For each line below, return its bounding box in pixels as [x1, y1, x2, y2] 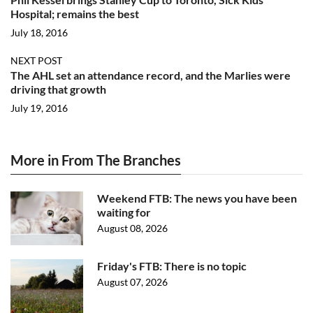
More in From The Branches [10, 152, 181, 168]
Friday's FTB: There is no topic [97, 259, 247, 272]
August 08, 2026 [97, 222, 168, 234]
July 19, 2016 [10, 102, 68, 114]
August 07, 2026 [97, 276, 168, 288]
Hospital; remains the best [10, 7, 139, 20]
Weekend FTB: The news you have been [97, 191, 297, 205]
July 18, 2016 [10, 27, 68, 38]
